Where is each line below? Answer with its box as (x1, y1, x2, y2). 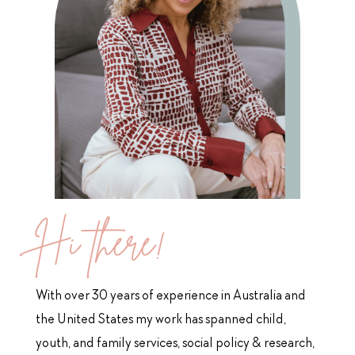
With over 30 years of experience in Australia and (35, 289, 306, 304)
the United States (35, 313, 136, 328)
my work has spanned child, (135, 313, 286, 328)
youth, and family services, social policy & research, (35, 337, 315, 352)
